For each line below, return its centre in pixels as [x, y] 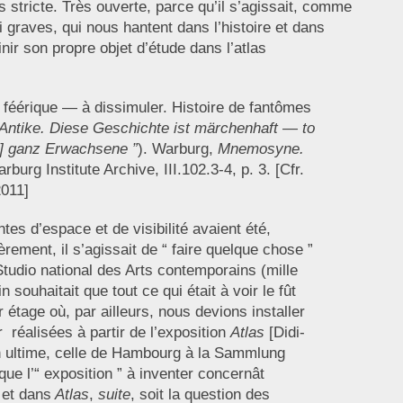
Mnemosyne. [260, 149]
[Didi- [284, 332]
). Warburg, [177, 149]
